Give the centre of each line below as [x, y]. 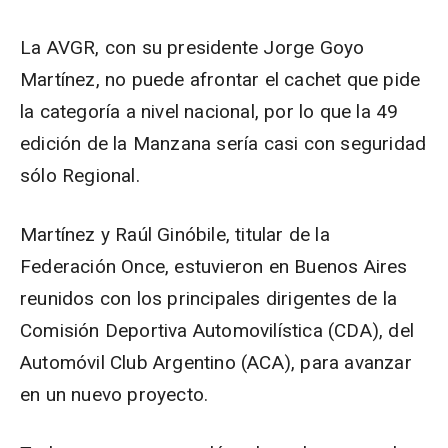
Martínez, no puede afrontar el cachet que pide [220, 79]
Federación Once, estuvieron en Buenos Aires [214, 266]
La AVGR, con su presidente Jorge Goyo [192, 47]
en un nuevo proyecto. [114, 394]
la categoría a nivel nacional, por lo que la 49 [209, 111]
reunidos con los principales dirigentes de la [209, 298]
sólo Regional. [80, 175]
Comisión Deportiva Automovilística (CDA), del [217, 330]
